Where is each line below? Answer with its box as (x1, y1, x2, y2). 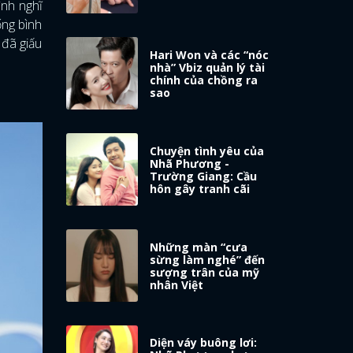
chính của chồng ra (150, 72, 258, 87)
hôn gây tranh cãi (150, 180, 251, 196)
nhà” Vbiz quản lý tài (150, 59, 266, 75)
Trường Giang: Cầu (150, 168, 258, 184)
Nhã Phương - (150, 155, 230, 171)
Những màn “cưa (150, 239, 248, 255)
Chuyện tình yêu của (150, 143, 265, 158)
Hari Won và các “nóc (150, 46, 269, 62)
